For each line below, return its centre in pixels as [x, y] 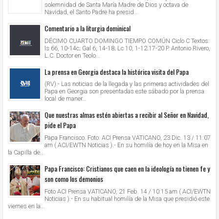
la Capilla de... [26, 153]
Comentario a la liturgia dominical [88, 28]
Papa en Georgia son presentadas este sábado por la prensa [124, 91]
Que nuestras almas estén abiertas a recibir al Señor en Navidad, [127, 115]
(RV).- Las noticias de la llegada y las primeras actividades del [127, 84]
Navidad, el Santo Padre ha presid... [91, 12]
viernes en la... [26, 206]
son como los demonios [74, 179]
